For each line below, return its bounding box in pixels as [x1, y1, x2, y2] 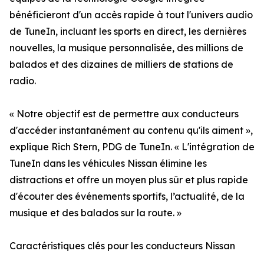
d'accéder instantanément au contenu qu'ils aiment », [9, 124, 253, 136]
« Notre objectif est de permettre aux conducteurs [9, 108, 239, 120]
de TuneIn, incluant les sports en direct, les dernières [9, 25, 246, 37]
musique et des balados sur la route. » [9, 207, 181, 219]
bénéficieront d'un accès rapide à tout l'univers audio [9, 9, 253, 21]
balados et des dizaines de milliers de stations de [9, 58, 233, 70]
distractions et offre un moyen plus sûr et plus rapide [9, 174, 248, 186]
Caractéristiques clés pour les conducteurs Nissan [9, 240, 235, 252]
